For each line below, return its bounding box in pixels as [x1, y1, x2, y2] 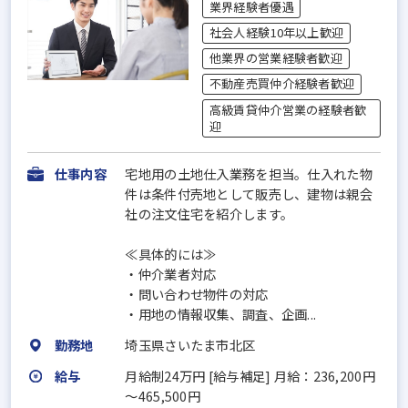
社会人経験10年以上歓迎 [209, 24, 344, 42]
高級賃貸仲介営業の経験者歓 [209, 100, 367, 118]
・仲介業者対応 [125, 264, 217, 284]
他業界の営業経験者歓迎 [209, 49, 342, 67]
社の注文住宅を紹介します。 [125, 204, 294, 224]
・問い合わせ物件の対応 [125, 284, 269, 304]
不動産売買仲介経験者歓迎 [209, 75, 355, 93]
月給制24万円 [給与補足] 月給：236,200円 [125, 366, 375, 386]
